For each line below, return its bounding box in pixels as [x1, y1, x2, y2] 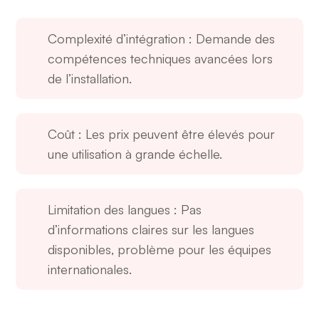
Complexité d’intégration [48, 31, 186, 47]
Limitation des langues [48, 202, 171, 218]
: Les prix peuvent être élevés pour [75, 126, 276, 142]
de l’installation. [48, 70, 132, 87]
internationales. [48, 261, 132, 278]
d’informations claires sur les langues [48, 221, 255, 238]
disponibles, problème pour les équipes [48, 241, 272, 258]
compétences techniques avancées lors [48, 51, 273, 67]
